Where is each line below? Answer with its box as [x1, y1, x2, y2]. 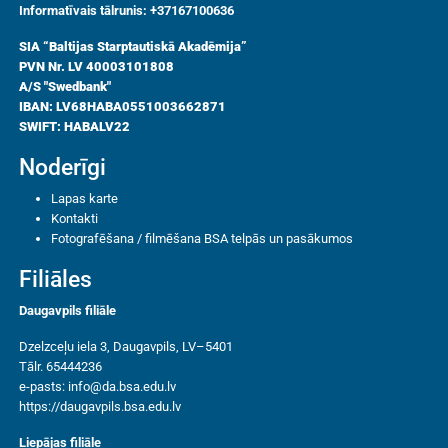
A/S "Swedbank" [19, 78, 112, 94]
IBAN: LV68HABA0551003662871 [19, 98, 227, 114]
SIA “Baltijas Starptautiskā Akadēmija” [19, 38, 248, 54]
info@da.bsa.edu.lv [68, 378, 177, 394]
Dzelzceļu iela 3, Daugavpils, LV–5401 [19, 338, 234, 354]
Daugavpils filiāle [19, 302, 117, 318]
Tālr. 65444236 [19, 358, 103, 374]
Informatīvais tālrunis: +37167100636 [19, 2, 235, 18]
